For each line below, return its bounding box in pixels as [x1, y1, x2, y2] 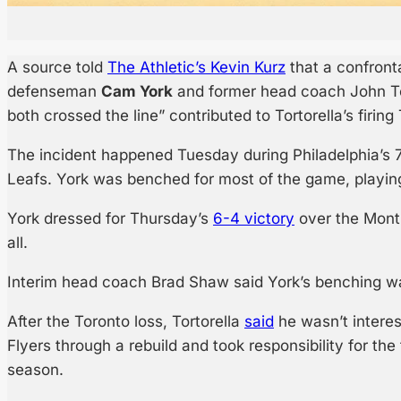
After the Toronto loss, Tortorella [7, 312, 244, 331]
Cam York [101, 82, 173, 101]
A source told [7, 58, 107, 77]
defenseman [7, 82, 101, 101]
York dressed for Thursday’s [7, 209, 213, 228]
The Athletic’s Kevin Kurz [107, 58, 286, 77]
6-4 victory [213, 209, 294, 228]
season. [7, 361, 64, 380]
